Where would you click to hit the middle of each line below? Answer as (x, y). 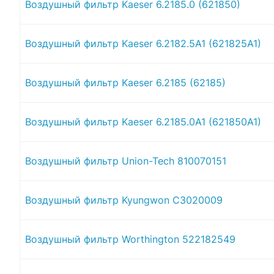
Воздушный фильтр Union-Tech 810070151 (126, 161)
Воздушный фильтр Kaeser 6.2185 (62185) (125, 82)
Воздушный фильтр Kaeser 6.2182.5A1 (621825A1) (143, 43)
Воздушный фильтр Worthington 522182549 (130, 239)
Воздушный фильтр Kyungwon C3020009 (124, 200)
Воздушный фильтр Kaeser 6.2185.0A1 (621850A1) (143, 121)
